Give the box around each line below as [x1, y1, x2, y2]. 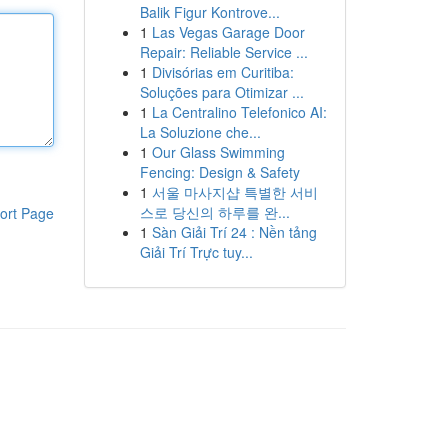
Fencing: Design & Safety [139, 162, 300, 182]
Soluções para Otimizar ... [139, 82, 304, 102]
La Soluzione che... [139, 122, 261, 142]
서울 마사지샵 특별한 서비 [151, 182, 318, 202]
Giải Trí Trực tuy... [139, 242, 253, 262]
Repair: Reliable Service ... [139, 42, 308, 62]
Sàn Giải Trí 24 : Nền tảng [151, 222, 317, 242]
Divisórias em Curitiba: [151, 62, 294, 82]
